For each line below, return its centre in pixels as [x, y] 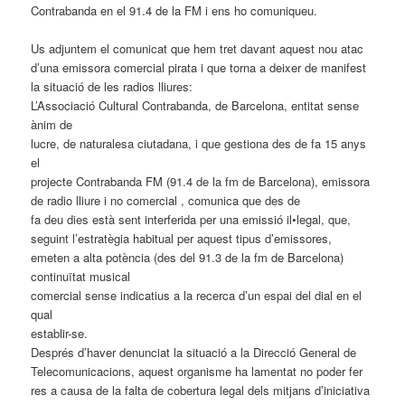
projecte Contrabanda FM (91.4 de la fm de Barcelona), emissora [201, 181]
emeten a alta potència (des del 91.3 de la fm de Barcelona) [188, 257]
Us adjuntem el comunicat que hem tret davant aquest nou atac [198, 48]
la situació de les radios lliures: [112, 86]
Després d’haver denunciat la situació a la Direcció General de [194, 352]
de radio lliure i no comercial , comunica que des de [166, 200]
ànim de [52, 124]
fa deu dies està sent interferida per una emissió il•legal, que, [191, 219]
